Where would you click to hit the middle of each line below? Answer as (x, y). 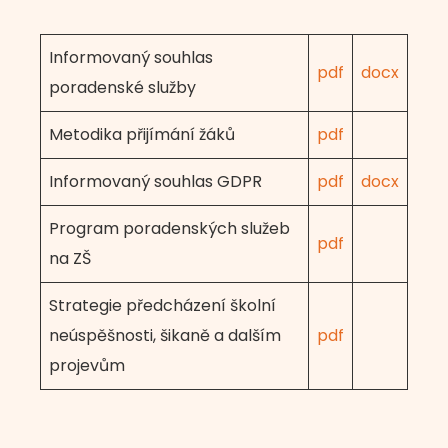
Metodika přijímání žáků (142, 134)
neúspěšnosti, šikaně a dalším (165, 335)
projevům (87, 365)
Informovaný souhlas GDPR (155, 181)
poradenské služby (122, 87)
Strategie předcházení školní (162, 305)
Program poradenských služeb (169, 228)
